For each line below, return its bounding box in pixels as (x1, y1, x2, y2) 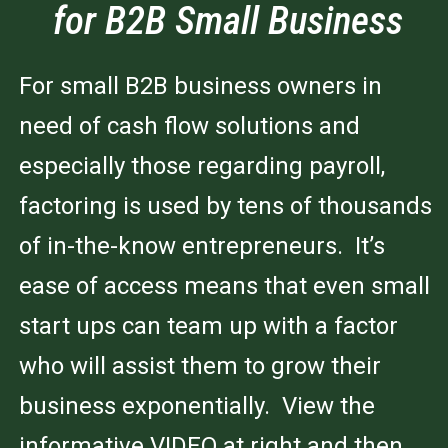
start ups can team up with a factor (19, 312, 398, 341)
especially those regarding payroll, (19, 152, 385, 181)
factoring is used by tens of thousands (19, 192, 432, 221)
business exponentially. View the (19, 392, 375, 421)
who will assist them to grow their (19, 352, 381, 381)
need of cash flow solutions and (19, 112, 360, 141)
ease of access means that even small (19, 272, 430, 301)
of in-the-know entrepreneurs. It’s (19, 232, 385, 261)
